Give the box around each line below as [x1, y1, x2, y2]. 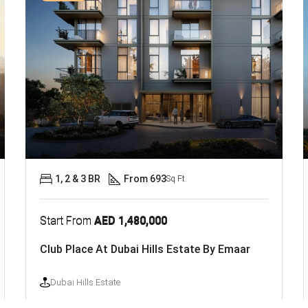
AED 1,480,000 [94, 213, 168, 227]
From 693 [124, 173, 167, 184]
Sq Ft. [166, 173, 188, 184]
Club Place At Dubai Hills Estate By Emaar [40, 242, 251, 256]
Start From [40, 213, 95, 227]
